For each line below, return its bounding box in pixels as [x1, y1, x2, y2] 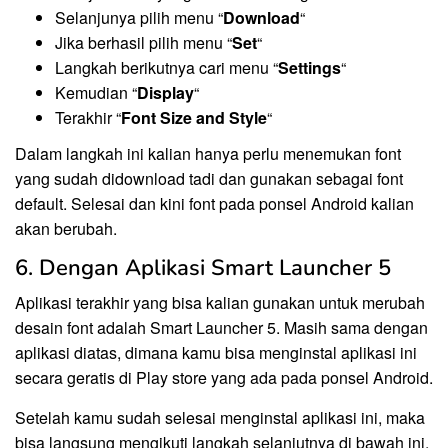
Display [137, 80, 194, 104]
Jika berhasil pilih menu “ [55, 30, 232, 54]
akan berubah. [15, 217, 117, 241]
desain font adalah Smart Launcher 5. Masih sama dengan [15, 316, 428, 340]
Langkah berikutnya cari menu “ [55, 55, 278, 79]
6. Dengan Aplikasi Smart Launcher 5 [15, 253, 391, 284]
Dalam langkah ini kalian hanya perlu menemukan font [15, 142, 401, 166]
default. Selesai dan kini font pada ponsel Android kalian [15, 192, 414, 216]
